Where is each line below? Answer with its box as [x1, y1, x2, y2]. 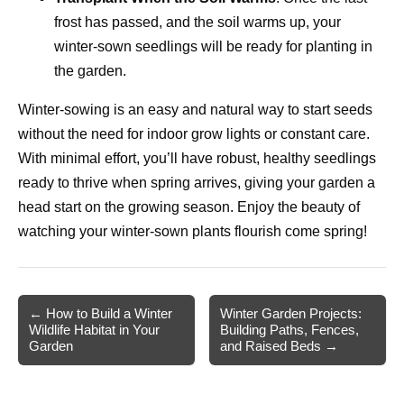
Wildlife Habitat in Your [29, 322, 160, 338]
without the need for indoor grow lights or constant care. [18, 126, 370, 142]
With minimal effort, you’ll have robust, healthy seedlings [18, 151, 376, 167]
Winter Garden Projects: [220, 306, 363, 322]
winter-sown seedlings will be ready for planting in [54, 39, 372, 55]
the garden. [54, 63, 126, 79]
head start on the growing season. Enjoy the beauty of [18, 199, 360, 216]
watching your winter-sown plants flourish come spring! [18, 224, 367, 240]
